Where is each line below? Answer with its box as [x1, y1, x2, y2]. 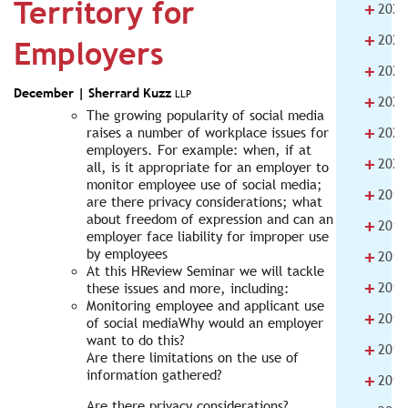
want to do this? [87, 332, 185, 348]
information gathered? [87, 367, 222, 382]
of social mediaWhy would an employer [87, 315, 323, 331]
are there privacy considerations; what [87, 194, 322, 209]
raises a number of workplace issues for [87, 125, 329, 140]
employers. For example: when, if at [87, 142, 311, 158]
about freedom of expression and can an [87, 211, 333, 227]
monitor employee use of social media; [87, 177, 322, 192]
